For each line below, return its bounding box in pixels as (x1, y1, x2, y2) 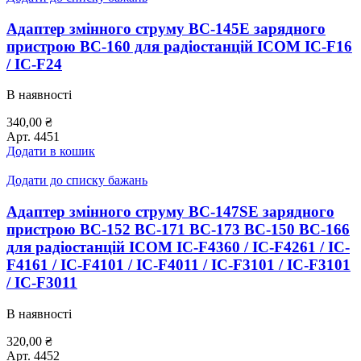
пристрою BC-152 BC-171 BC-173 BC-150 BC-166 (6, 221, 350, 239)
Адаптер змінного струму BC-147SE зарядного (6, 203, 334, 221)
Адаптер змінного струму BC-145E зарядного (6, 19, 326, 37)
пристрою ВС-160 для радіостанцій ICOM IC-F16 (6, 37, 352, 55)
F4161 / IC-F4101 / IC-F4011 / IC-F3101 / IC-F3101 (6, 256, 351, 274)
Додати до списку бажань (6, 173, 147, 188)
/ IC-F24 (6, 55, 62, 73)
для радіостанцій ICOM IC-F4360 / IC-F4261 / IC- (6, 239, 350, 256)
